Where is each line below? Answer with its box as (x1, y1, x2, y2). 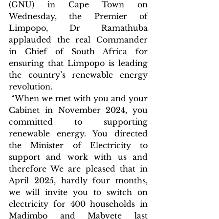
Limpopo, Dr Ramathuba (9, 22, 148, 33)
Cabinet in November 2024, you (9, 105, 148, 115)
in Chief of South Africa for (9, 46, 148, 56)
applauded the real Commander (9, 34, 148, 44)
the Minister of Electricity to (9, 140, 148, 150)
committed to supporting (9, 116, 148, 127)
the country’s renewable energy (9, 69, 148, 80)
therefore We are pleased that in (9, 163, 148, 174)
